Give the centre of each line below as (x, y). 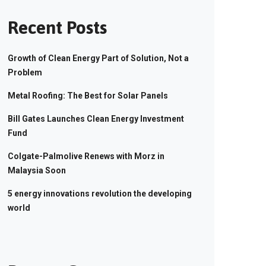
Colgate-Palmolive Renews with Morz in (86, 156)
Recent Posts (57, 27)
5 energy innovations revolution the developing (100, 194)
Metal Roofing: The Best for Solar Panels (88, 96)
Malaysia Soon (37, 170)
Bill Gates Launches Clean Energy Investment (96, 119)
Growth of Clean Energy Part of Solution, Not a (98, 58)
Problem (25, 72)
